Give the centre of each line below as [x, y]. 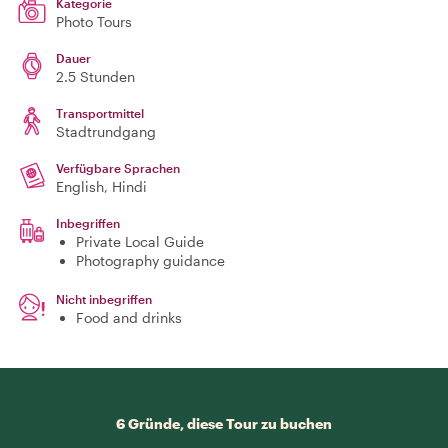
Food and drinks [129, 317]
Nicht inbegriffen [104, 299]
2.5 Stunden [95, 76]
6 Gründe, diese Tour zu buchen [224, 423]
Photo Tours [94, 21]
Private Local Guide [140, 241]
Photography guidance [150, 260]
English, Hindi [101, 186]
